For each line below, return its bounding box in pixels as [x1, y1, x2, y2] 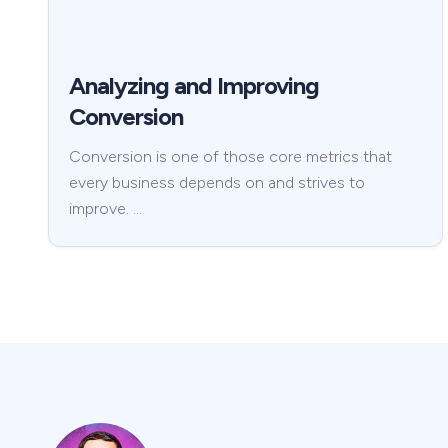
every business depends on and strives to [69, 173, 365, 193]
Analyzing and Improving [69, 71, 319, 101]
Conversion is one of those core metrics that [69, 147, 392, 167]
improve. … [69, 199, 142, 219]
